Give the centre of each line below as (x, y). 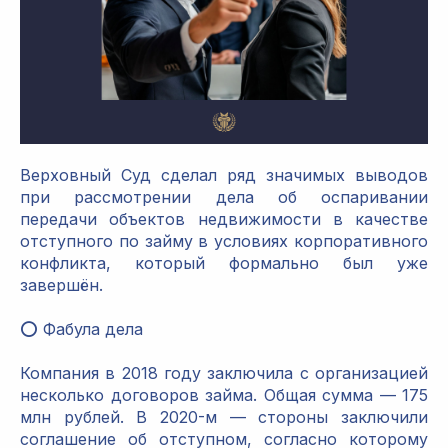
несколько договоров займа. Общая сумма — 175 (224, 395)
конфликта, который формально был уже (224, 263)
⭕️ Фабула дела (81, 329)
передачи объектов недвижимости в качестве (224, 219)
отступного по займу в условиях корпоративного (224, 241)
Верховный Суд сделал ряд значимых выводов (224, 175)
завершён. (61, 285)
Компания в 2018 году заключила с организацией (224, 373)
